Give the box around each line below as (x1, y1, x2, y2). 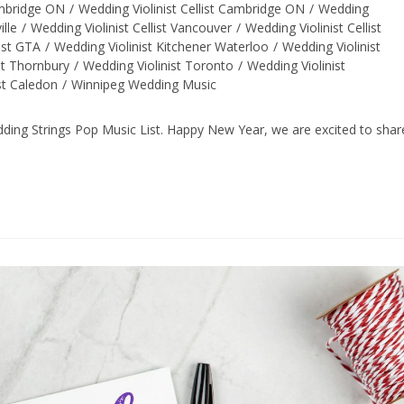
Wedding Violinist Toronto (83, 56, 234, 74)
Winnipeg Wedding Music (71, 75, 216, 93)
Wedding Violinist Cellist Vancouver (31, 18, 232, 36)
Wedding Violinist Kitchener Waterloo (54, 37, 269, 55)
